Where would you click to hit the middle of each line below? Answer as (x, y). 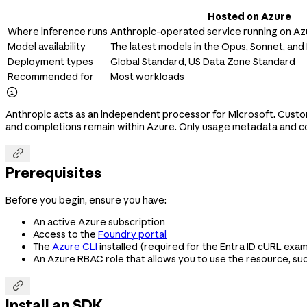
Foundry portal (132, 234)
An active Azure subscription (99, 222)
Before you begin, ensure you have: (86, 200)
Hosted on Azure (249, 16)
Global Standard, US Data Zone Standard (203, 61)
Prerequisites (53, 173)
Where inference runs (58, 31)
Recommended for (51, 76)
